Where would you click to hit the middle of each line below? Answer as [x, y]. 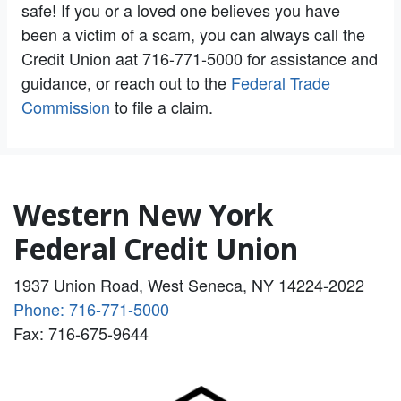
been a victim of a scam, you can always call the [193, 34]
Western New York [143, 214]
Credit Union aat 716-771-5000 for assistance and [200, 58]
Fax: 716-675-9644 [81, 333]
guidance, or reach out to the [126, 82]
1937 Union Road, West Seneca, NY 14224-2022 [189, 284]
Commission [66, 106]
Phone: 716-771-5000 [91, 308]
